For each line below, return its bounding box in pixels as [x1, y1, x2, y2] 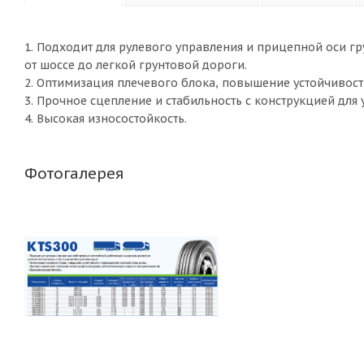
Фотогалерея [24, 163, 123, 183]
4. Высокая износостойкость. [24, 111, 187, 126]
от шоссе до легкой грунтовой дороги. [24, 58, 247, 72]
